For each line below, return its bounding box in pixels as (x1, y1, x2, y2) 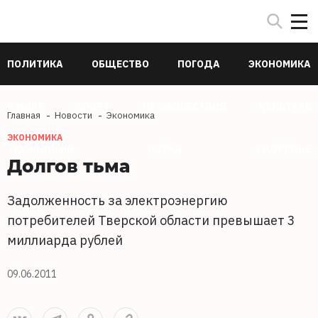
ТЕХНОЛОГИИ (7, 143, 74, 155)
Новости (55, 109, 92, 121)
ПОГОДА (177, 57, 220, 70)
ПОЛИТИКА (7, 57, 63, 70)
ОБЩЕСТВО (92, 57, 149, 70)
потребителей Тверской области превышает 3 (7, 212, 295, 229)
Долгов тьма (7, 153, 130, 177)
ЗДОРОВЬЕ (255, 143, 311, 155)
